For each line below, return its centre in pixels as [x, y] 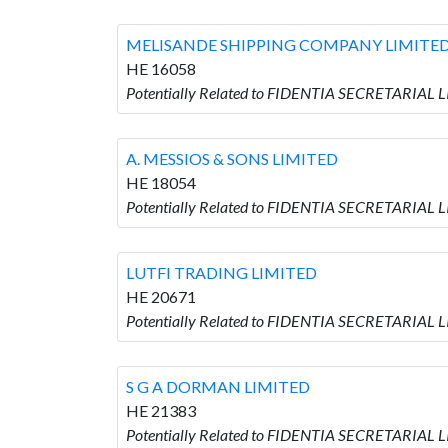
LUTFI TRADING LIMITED [221, 272]
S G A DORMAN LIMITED [218, 386]
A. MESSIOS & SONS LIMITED [232, 158]
